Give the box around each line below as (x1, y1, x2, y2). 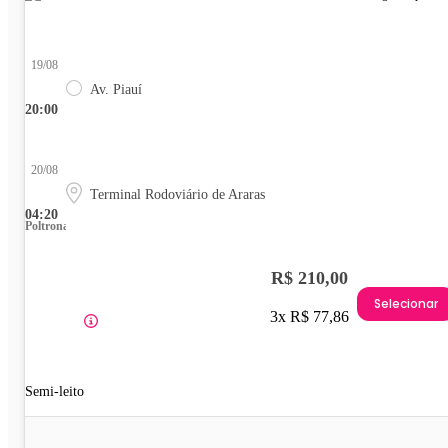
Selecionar (374, 294, 438, 312)
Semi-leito (25, 384, 84, 400)
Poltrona (25, 219, 69, 234)
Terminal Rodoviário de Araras (90, 187, 265, 203)
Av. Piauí (90, 82, 142, 98)
